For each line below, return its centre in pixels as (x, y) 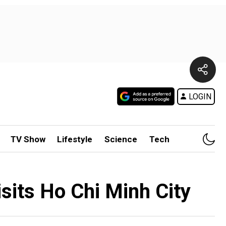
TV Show (28, 139)
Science (121, 139)
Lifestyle (75, 139)
